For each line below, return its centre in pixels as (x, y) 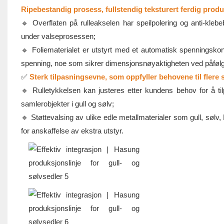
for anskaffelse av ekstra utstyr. (72, 131)
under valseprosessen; (58, 36)
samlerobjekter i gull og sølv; (67, 104)
